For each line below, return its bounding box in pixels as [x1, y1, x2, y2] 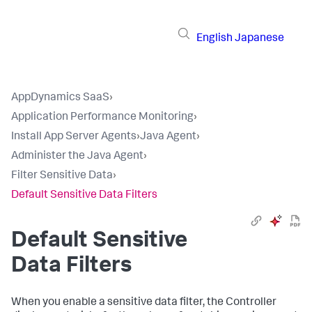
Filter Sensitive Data [11, 171, 113, 182]
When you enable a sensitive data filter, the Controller [11, 297, 276, 309]
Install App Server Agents [11, 132, 136, 143]
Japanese [235, 33, 284, 45]
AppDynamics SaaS [11, 93, 109, 104]
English [196, 33, 233, 45]
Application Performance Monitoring [11, 112, 194, 123]
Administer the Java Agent [11, 151, 143, 162]
